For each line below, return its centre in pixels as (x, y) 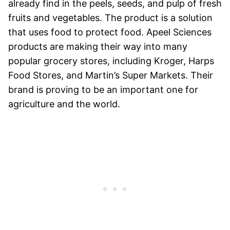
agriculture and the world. (65, 104)
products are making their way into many (98, 47)
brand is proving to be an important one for (103, 90)
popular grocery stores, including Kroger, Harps (111, 61)
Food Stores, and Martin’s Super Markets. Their (111, 75)
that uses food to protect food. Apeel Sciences (110, 32)
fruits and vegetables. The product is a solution (110, 18)
